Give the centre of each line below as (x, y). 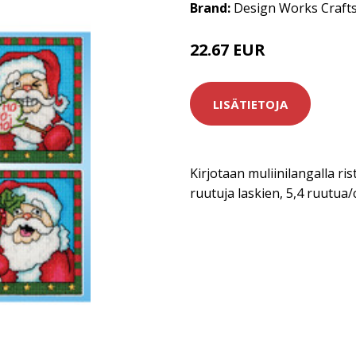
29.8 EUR (289, 52)
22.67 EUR (230, 50)
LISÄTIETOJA (250, 104)
